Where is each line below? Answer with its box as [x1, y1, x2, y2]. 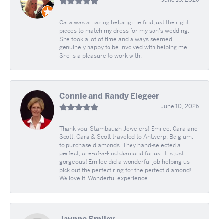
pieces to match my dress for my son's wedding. [59, 26, 189, 35]
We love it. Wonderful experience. [59, 174, 149, 182]
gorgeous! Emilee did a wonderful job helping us [59, 157, 190, 166]
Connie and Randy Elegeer [59, 90, 159, 101]
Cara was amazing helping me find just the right [59, 18, 189, 26]
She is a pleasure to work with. [59, 51, 142, 60]
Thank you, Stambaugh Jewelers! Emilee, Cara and [59, 124, 197, 132]
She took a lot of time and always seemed [59, 35, 172, 43]
